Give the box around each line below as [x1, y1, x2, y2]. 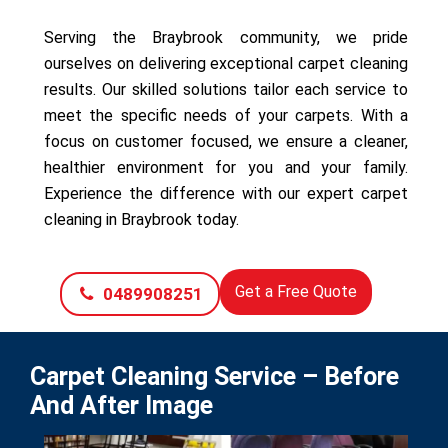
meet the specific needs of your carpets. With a [44, 105, 408, 125]
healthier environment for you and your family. [44, 157, 408, 177]
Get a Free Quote [234, 281, 357, 301]
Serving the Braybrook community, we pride [44, 27, 408, 47]
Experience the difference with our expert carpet [44, 183, 408, 203]
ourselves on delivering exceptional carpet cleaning [44, 53, 408, 73]
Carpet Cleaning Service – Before [30, 361, 399, 391]
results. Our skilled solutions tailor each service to [44, 79, 408, 99]
